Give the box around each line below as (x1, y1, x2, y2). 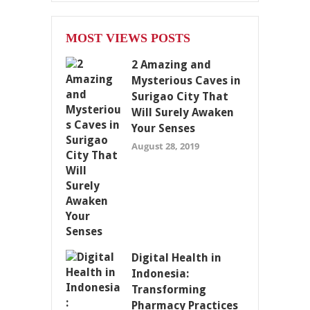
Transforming (131, 282, 206, 296)
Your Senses (131, 121, 195, 135)
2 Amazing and (131, 57, 211, 71)
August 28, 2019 (131, 139, 199, 152)
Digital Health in (131, 250, 221, 264)
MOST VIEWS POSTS (66, 30, 190, 45)
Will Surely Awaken (131, 105, 234, 119)
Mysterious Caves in (131, 73, 241, 87)
